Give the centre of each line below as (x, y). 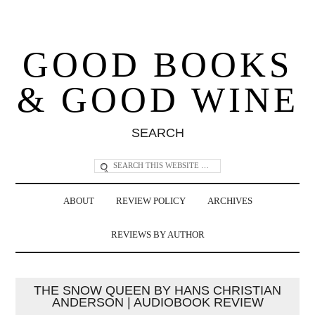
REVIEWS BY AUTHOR (157, 234)
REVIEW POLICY (150, 201)
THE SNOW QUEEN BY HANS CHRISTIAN (157, 290)
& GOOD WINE (157, 99)
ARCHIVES (230, 201)
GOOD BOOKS (157, 64)
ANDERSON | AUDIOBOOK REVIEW (157, 302)
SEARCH (157, 133)
